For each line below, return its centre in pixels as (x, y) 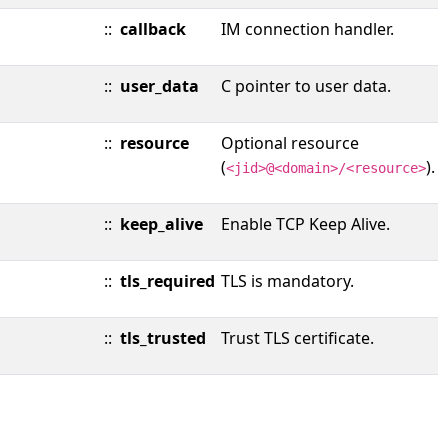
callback (153, 29)
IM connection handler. (307, 29)
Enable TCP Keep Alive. (305, 224)
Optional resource (290, 143)
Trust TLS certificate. (297, 338)
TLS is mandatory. (287, 281)
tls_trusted (163, 338)
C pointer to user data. (306, 86)
